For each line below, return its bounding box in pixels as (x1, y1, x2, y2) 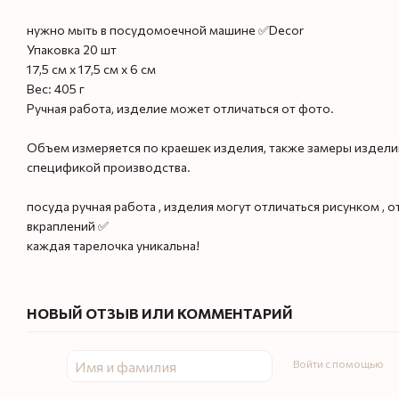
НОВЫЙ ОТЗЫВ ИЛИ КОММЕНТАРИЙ (27, 305, 293, 322)
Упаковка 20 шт (27, 42, 117, 57)
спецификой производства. (27, 159, 191, 175)
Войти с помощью (292, 356, 384, 370)
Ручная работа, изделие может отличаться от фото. (27, 101, 334, 116)
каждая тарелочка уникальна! (27, 238, 199, 253)
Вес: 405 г (27, 81, 85, 96)
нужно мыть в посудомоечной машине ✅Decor (27, 22, 304, 37)
